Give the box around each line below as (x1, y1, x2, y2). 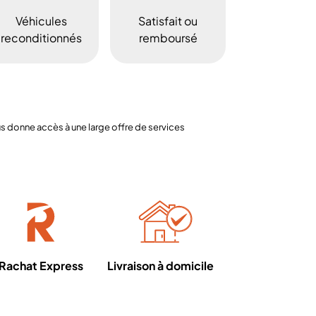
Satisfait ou (138, 13, 197, 28)
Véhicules (15, 13, 67, 28)
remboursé (138, 30, 197, 45)
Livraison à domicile (107, 258, 214, 273)
